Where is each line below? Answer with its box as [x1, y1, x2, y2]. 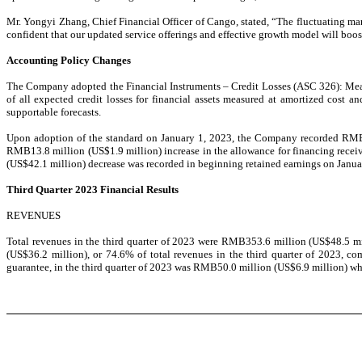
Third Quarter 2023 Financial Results [6, 183, 179, 196]
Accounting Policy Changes [6, 54, 131, 67]
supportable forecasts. [6, 106, 101, 119]
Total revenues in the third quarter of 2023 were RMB [6, 235, 246, 248]
